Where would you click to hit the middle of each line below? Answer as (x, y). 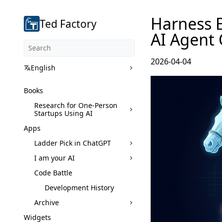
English (43, 67)
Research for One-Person (76, 105)
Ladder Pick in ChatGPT (73, 143)
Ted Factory (68, 24)
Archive (47, 202)
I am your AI (55, 158)
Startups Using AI (63, 113)
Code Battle (53, 172)
